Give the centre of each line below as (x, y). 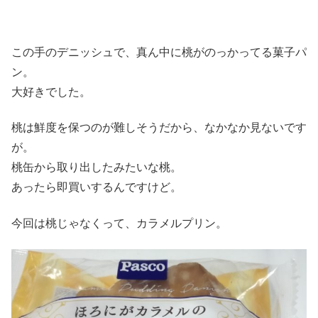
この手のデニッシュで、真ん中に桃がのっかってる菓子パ (159, 52)
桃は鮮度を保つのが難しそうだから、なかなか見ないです (159, 128)
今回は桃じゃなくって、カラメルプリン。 (119, 223)
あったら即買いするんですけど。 (97, 187)
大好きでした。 (51, 92)
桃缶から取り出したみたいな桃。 (97, 168)
